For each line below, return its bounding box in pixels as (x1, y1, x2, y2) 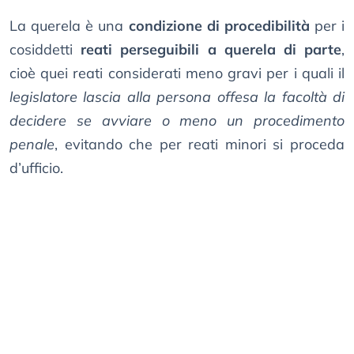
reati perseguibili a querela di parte (81, 40, 342, 59)
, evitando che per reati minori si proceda (55, 135, 345, 154)
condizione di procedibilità (128, 17, 310, 36)
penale (9, 135, 55, 154)
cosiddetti (9, 40, 81, 59)
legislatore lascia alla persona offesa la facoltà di (9, 88, 345, 107)
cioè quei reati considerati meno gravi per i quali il (9, 64, 345, 83)
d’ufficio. (9, 159, 63, 178)
